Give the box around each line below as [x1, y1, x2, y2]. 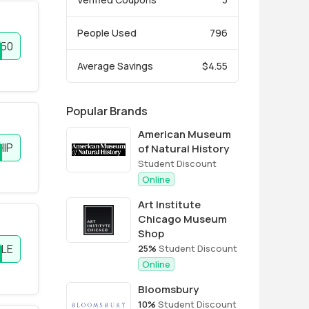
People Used [77, 26, 137, 39]
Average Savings [77, 59, 153, 72]
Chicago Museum [138, 212, 227, 226]
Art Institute [138, 197, 201, 212]
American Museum [138, 127, 231, 141]
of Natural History [138, 141, 229, 156]
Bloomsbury [138, 282, 199, 297]
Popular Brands [66, 103, 148, 119]
